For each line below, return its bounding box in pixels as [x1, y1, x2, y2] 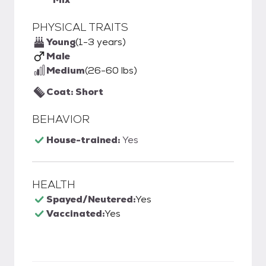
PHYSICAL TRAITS [32, 20, 128, 34]
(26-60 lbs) [85, 64, 137, 77]
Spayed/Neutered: [46, 193, 135, 205]
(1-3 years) [75, 36, 126, 48]
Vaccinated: [46, 207, 104, 220]
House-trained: [46, 134, 122, 146]
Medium [46, 64, 85, 77]
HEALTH [32, 178, 75, 191]
